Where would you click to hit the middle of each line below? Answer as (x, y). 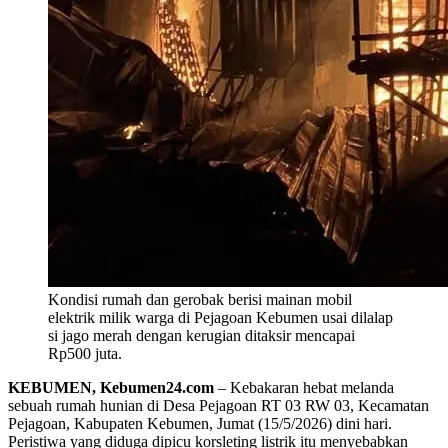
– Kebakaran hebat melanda (304, 388)
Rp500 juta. (85, 354)
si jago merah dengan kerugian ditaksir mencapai (201, 336)
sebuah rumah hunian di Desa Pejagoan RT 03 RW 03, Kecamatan (218, 406)
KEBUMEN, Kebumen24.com (111, 388)
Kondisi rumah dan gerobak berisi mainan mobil (200, 300)
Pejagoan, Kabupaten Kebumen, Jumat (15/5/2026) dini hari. (200, 424)
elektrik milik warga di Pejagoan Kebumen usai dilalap (220, 318)
